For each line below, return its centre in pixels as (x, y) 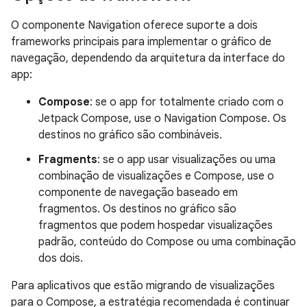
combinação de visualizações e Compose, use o (156, 176)
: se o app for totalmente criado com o (187, 102)
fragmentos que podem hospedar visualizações (156, 225)
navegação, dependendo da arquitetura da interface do (148, 58)
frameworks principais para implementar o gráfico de (141, 42)
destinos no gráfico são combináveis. (130, 135)
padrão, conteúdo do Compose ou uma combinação (167, 242)
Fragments (68, 160)
